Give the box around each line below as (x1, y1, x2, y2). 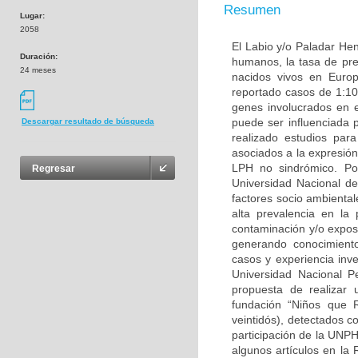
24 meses (20, 66, 56, 74)
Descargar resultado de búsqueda (22, 117, 154, 126)
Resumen (224, 2, 280, 18)
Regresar (32, 163, 75, 175)
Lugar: (20, 11, 45, 20)
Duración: (20, 52, 58, 61)
